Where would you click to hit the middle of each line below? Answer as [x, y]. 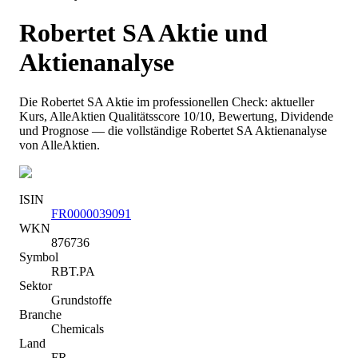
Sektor [36, 285]
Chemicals [78, 328]
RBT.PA [73, 271]
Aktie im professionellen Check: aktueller [209, 101]
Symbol [39, 257]
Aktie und [211, 33]
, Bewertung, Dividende [272, 116]
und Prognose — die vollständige [103, 130]
